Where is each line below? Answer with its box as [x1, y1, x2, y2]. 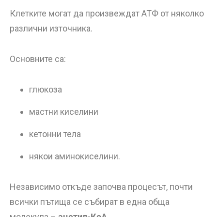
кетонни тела [29, 129, 81, 139]
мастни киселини [29, 107, 98, 117]
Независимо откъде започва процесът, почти [10, 182, 193, 192]
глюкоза [29, 84, 62, 94]
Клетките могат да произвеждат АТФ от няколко [10, 8, 204, 18]
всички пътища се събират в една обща [10, 197, 170, 207]
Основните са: [10, 54, 66, 64]
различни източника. [10, 23, 93, 33]
